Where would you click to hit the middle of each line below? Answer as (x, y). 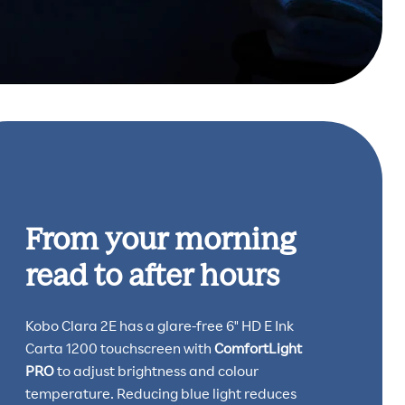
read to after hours (152, 273)
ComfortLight (258, 348)
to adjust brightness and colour (156, 370)
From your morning (160, 237)
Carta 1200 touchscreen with (119, 348)
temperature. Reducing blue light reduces (160, 393)
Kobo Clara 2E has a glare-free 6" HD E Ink (159, 325)
